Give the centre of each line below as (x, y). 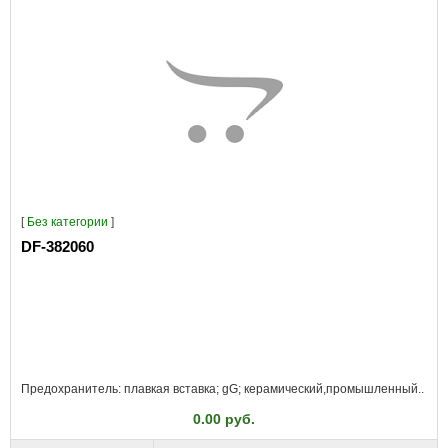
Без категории (67, 222)
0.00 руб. (224, 419)
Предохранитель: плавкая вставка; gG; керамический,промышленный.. (222, 389)
